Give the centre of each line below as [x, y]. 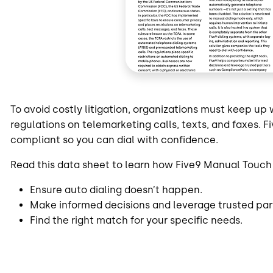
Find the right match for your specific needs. [136, 220]
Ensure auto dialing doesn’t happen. [116, 190]
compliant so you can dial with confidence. [114, 140]
